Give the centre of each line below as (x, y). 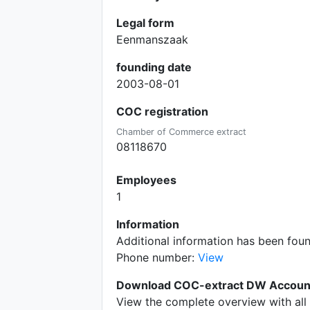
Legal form (145, 23)
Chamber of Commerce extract (181, 132)
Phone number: (157, 257)
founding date (154, 67)
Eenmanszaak (152, 39)
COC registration (162, 111)
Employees (146, 180)
